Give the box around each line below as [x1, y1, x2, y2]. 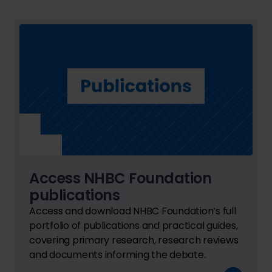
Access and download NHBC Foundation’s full [29, 203, 236, 218]
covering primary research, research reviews [29, 233, 239, 247]
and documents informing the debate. [29, 247, 206, 262]
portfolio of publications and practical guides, [29, 218, 238, 233]
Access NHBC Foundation [29, 168, 211, 188]
